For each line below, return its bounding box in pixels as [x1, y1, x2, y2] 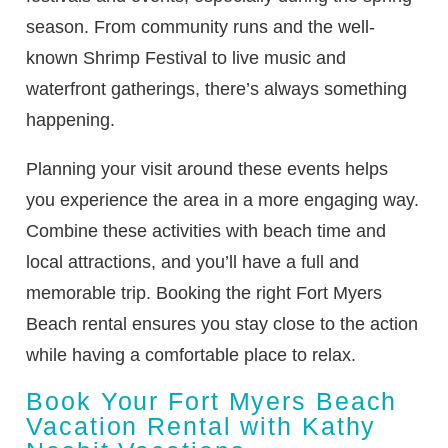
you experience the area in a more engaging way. [26, 190, 420, 211]
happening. [26, 110, 116, 131]
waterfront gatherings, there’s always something [26, 79, 408, 100]
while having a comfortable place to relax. [26, 345, 357, 366]
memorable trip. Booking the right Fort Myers [26, 283, 383, 304]
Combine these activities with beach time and [26, 221, 387, 242]
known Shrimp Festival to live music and [26, 48, 347, 69]
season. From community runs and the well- [26, 17, 376, 38]
